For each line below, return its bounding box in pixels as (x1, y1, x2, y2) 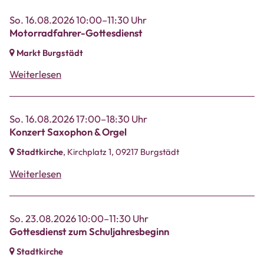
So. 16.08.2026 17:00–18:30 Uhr (9, 113, 147, 126)
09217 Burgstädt (115, 146, 179, 158)
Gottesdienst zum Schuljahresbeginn (9, 225, 169, 238)
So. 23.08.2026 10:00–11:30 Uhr (9, 212, 148, 225)
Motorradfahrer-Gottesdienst (9, 26, 143, 39)
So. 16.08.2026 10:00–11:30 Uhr (9, 13, 147, 26)
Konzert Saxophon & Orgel (9, 126, 127, 138)
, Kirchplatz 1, (63, 146, 115, 158)
